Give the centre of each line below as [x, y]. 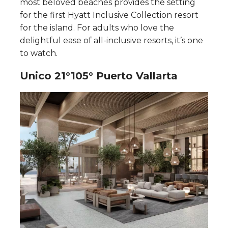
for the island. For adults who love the [97, 28]
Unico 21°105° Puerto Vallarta [99, 76]
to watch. [39, 53]
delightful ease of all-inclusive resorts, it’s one [111, 41]
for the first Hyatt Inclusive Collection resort [109, 15]
